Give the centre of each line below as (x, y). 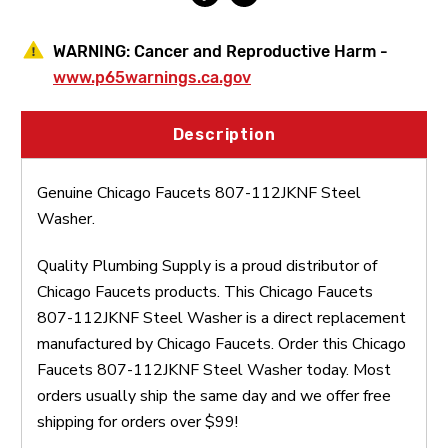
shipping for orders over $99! (137, 421)
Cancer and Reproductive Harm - (261, 51)
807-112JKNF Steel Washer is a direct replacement (221, 317)
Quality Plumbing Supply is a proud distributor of (207, 265)
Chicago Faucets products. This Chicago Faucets (205, 291)
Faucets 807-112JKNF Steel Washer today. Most (214, 369)
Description (224, 134)
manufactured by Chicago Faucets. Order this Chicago (221, 343)
